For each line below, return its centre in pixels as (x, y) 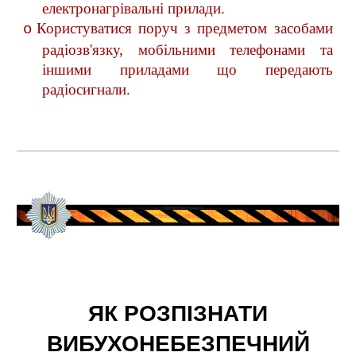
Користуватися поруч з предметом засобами (184, 28)
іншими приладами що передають (188, 70)
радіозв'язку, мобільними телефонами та (188, 50)
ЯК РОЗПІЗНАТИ (178, 313)
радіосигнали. (87, 89)
